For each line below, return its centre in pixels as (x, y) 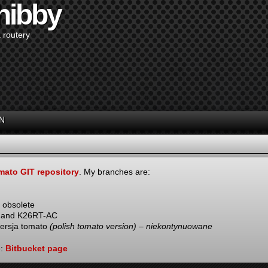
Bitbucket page (36, 248)
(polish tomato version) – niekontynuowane (131, 226)
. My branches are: (115, 172)
